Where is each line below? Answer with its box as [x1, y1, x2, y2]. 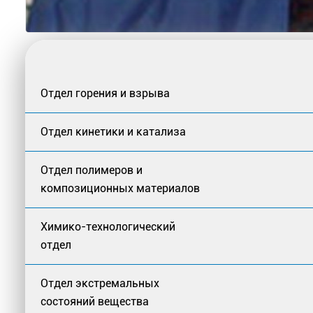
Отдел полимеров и [41, 163, 143, 177]
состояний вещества [41, 294, 149, 308]
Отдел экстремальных [41, 276, 159, 290]
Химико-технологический [41, 219, 175, 233]
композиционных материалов [41, 181, 200, 195]
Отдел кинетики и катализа [41, 124, 186, 138]
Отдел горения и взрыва [41, 86, 170, 100]
